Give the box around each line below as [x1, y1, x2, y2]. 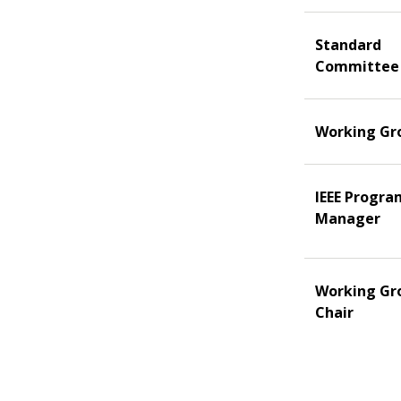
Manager [315, 208, 380, 228]
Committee [315, 55, 399, 76]
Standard [315, 34, 381, 55]
